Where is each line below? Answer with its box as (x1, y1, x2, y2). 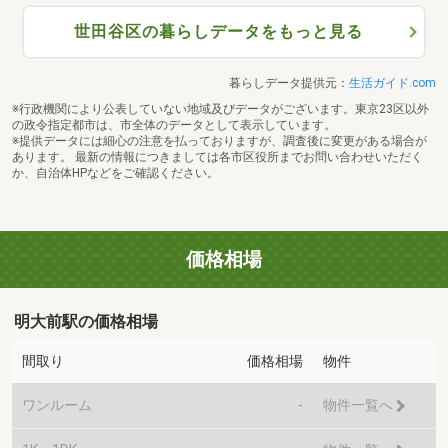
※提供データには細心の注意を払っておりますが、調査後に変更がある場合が (12, 134, 427, 149)
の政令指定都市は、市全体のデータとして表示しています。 (12, 118, 336, 133)
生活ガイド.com (349, 76, 436, 91)
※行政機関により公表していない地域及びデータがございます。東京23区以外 (12, 102, 429, 117)
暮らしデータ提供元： (229, 76, 349, 91)
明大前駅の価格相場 (14, 311, 159, 331)
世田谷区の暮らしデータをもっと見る (74, 22, 363, 42)
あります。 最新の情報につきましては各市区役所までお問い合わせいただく (12, 150, 423, 165)
